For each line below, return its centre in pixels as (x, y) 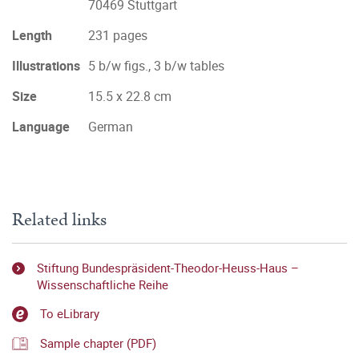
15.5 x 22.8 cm (130, 96)
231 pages (118, 35)
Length (32, 35)
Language (41, 127)
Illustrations (46, 66)
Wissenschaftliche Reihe (102, 284)
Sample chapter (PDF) (98, 343)
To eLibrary (70, 314)
